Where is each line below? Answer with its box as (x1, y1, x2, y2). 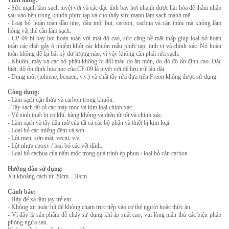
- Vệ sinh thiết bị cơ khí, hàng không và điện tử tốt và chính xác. (8, 111, 163, 119)
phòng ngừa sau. (8, 219, 48, 226)
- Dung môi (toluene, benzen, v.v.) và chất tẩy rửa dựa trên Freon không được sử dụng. (8, 73, 218, 80)
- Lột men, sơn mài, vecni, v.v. (8, 134, 80, 142)
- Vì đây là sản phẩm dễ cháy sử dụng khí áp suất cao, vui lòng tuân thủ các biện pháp (8, 211, 221, 218)
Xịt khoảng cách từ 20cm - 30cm (8, 173, 87, 180)
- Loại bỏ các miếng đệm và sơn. (8, 127, 86, 134)
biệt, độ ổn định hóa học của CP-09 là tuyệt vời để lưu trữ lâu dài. (8, 65, 166, 73)
